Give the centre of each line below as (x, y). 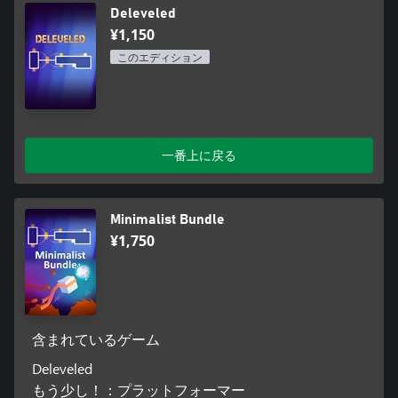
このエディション (160, 58)
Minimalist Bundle (167, 220)
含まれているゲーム (96, 341)
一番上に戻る (199, 155)
